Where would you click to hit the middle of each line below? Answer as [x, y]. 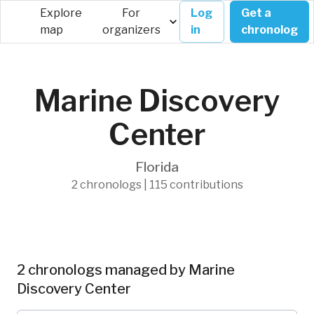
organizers [131, 30]
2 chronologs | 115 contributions [157, 185]
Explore [61, 13]
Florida [157, 167]
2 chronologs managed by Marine [126, 270]
